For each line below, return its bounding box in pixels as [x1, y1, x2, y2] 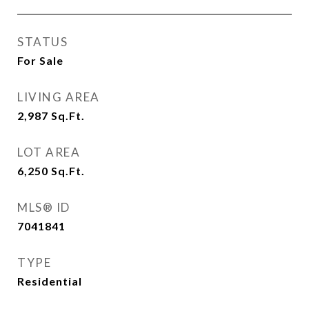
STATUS [17, 34, 68, 49]
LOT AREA [17, 145, 80, 159]
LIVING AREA [17, 90, 100, 104]
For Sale [17, 54, 63, 67]
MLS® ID [17, 200, 70, 215]
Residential [17, 275, 82, 288]
